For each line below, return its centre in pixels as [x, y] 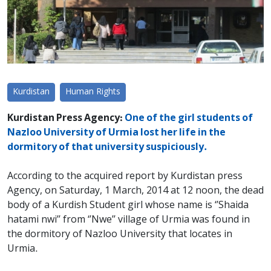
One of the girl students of [188, 118]
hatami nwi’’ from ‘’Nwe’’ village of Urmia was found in [129, 220]
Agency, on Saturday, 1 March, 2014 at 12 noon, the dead [135, 191]
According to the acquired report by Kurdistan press [125, 176]
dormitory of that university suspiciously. [107, 147]
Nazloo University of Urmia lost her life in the [116, 133]
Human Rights [93, 92]
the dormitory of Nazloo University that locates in [120, 234]
